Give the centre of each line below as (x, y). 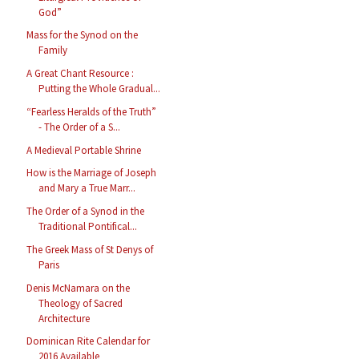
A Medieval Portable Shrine (84, 150)
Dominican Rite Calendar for (89, 341)
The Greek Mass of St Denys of (90, 249)
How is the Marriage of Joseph (92, 173)
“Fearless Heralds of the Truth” (92, 111)
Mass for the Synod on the (83, 35)
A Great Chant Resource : (81, 74)
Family (53, 50)
